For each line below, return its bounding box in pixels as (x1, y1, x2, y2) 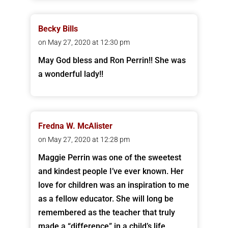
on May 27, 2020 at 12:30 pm (38, 38, 130, 47)
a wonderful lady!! (38, 69, 103, 79)
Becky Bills (38, 24, 78, 34)
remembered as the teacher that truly (38, 208, 175, 218)
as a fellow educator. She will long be (38, 194, 174, 204)
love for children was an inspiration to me (38, 180, 189, 190)
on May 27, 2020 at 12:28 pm (38, 135, 130, 144)
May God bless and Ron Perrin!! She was (38, 55, 186, 66)
